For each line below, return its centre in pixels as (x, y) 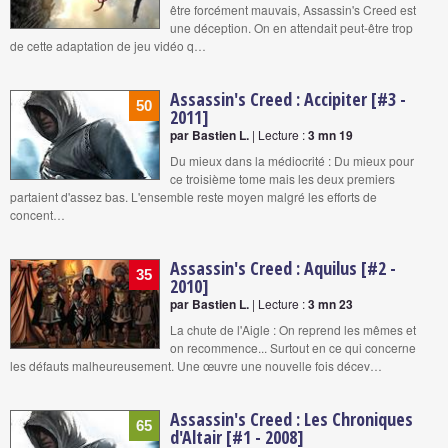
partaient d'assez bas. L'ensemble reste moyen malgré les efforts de (193, 196)
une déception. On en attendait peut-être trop (291, 27)
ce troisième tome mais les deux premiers (282, 178)
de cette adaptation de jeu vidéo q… (108, 45)
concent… (37, 214)
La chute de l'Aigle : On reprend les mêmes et (293, 329)
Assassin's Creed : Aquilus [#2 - (283, 267)
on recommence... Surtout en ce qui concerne (293, 347)
